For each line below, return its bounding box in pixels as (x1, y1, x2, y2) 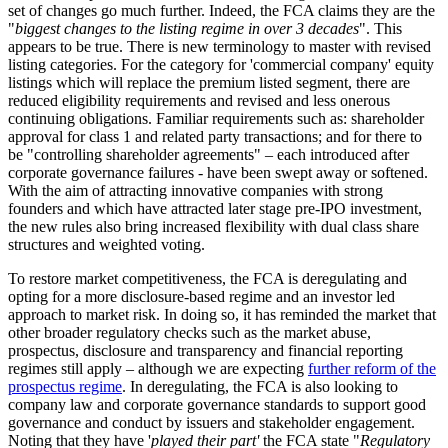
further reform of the (308, 360, 436, 378)
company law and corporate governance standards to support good (8, 396, 426, 414)
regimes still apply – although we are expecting (8, 360, 308, 378)
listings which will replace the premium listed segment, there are (8, 74, 410, 92)
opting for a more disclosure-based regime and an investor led (8, 288, 395, 306)
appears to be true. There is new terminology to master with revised (8, 38, 431, 56)
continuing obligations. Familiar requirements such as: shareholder (8, 110, 424, 128)
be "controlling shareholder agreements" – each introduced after (8, 146, 409, 164)
